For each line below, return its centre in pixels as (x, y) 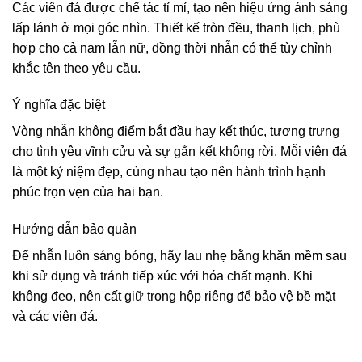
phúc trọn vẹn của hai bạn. (88, 192)
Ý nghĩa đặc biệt (59, 105)
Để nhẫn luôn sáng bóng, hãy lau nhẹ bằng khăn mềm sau (179, 256)
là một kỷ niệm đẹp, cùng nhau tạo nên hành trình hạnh (169, 172)
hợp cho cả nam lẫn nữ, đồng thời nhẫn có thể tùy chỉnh (172, 48)
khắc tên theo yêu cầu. (76, 68)
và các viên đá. (55, 317)
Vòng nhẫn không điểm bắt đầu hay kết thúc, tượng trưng (176, 132)
